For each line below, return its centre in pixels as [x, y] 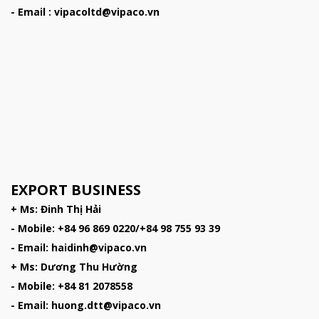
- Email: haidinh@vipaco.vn [79, 247]
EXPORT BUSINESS [76, 189]
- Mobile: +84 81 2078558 [72, 286]
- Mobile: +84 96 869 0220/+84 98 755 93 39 [115, 228]
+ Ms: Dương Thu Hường [74, 266]
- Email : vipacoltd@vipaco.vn [85, 12]
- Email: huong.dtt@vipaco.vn [86, 305]
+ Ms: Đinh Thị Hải [56, 209]
